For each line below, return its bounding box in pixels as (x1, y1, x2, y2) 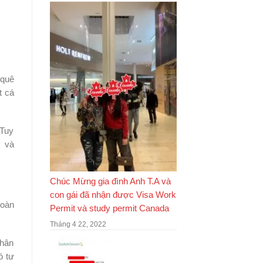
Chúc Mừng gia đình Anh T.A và (49, 176, 171, 186)
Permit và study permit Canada (49, 203, 169, 213)
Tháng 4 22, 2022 (49, 220, 106, 228)
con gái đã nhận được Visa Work (49, 190, 176, 200)
